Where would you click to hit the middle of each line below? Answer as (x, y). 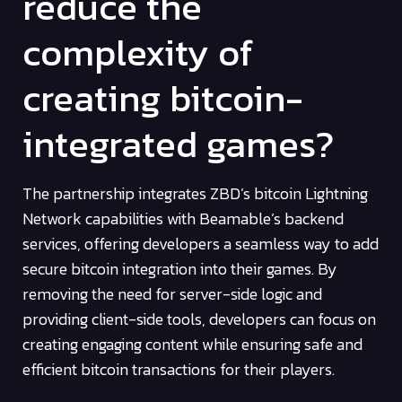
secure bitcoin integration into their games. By (180, 268)
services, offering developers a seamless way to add (201, 243)
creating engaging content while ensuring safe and (192, 344)
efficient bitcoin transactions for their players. (179, 369)
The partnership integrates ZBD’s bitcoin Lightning (195, 193)
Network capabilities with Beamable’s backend (183, 218)
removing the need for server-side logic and (172, 293)
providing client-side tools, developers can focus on (199, 319)
